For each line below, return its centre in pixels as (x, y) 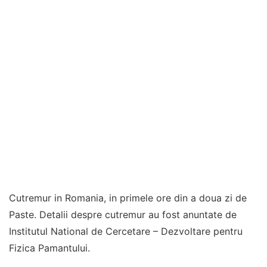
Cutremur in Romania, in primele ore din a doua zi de (128, 198)
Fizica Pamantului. (49, 248)
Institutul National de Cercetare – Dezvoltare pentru (126, 231)
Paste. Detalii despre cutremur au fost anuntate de (123, 215)
